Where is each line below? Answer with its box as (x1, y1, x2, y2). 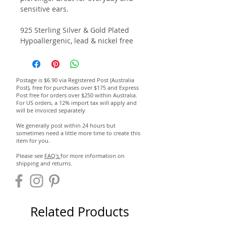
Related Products (30, 203, 129, 220)
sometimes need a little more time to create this (16, 129, 140, 137)
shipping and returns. (16, 159, 74, 167)
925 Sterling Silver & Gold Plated (20, 25, 129, 35)
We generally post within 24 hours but (16, 122, 116, 130)
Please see (16, 152, 44, 160)
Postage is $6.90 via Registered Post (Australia (16, 76, 134, 84)
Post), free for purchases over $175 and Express (16, 84, 139, 92)
